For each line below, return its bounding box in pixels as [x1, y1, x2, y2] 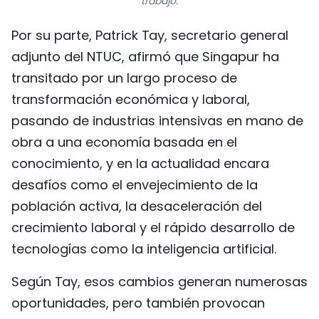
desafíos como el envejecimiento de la [11, 176, 258, 194]
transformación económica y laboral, [11, 90, 250, 109]
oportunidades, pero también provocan [11, 294, 265, 313]
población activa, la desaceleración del [11, 197, 262, 216]
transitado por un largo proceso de [11, 69, 237, 88]
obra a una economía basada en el [11, 133, 237, 152]
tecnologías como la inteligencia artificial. [11, 240, 276, 258]
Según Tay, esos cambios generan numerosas [11, 273, 308, 291]
